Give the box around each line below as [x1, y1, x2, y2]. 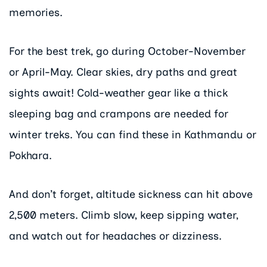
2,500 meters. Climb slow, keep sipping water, [9, 208, 238, 222]
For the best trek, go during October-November [9, 44, 246, 58]
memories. [9, 6, 63, 20]
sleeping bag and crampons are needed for [9, 107, 228, 120]
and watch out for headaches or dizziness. [9, 229, 222, 243]
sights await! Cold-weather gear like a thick [9, 86, 228, 100]
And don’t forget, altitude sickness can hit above [9, 187, 253, 201]
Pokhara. [9, 148, 52, 162]
